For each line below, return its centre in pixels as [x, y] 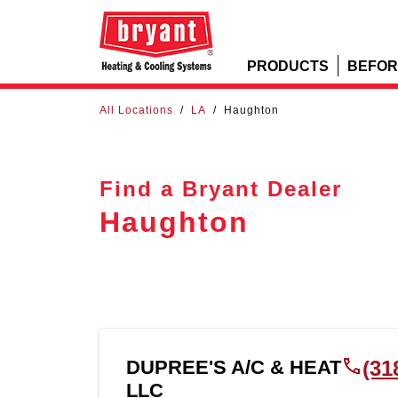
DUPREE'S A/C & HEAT [234, 366]
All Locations [136, 110]
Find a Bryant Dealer [221, 188]
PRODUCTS [288, 65]
